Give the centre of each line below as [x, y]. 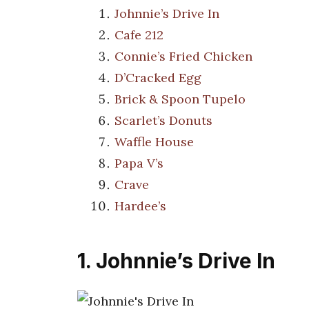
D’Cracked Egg [158, 78]
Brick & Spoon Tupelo [180, 99]
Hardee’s [140, 206]
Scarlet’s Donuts [163, 121]
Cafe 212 [139, 35]
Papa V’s [139, 163]
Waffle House [154, 142]
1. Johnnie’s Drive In [176, 261]
